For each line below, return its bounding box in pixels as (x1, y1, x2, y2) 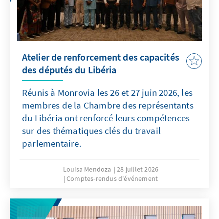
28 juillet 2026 (117, 165, 159, 174)
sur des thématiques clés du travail (22, 125, 161, 137)
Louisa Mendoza (63, 165, 111, 174)
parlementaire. (22, 137, 82, 150)
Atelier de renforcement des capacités (22, 51, 179, 64)
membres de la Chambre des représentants (22, 99, 194, 111)
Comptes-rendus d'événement (66, 174, 158, 183)
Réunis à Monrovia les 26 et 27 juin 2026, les (22, 87, 193, 99)
